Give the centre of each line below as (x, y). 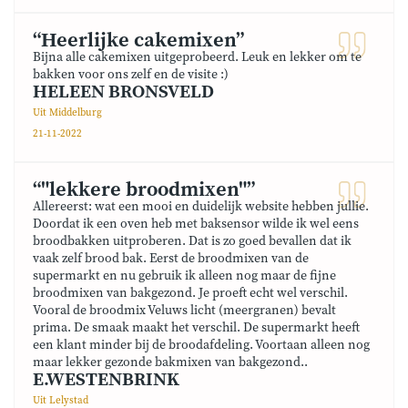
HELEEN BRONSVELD (123, 92)
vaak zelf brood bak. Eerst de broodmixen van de (171, 259)
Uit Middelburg (67, 113)
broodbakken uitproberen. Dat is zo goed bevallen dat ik (192, 241)
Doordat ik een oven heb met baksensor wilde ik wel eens (196, 224)
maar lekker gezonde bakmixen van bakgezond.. (170, 362)
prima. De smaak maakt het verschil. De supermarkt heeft (196, 328)
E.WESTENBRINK (106, 380)
